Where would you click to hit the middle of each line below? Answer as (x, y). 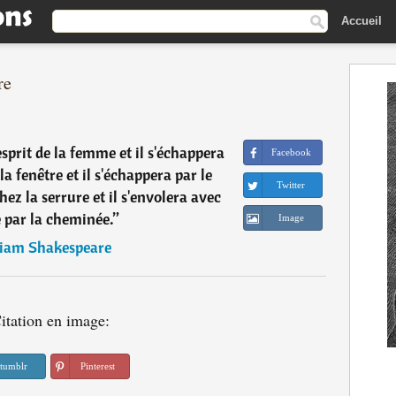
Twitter (291, 185)
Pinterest (98, 366)
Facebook (291, 152)
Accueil (362, 20)
